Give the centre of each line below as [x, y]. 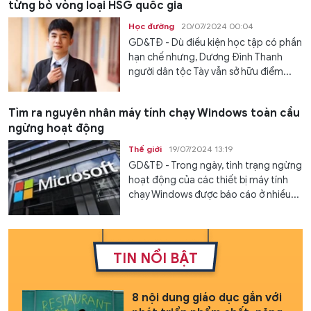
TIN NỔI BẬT [155, 258]
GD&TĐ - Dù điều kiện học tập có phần [216, 42]
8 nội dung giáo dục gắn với [207, 297]
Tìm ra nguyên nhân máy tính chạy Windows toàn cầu [154, 114]
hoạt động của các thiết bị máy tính [209, 180]
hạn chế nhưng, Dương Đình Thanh [206, 57]
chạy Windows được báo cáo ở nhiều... [214, 195]
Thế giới [145, 149]
